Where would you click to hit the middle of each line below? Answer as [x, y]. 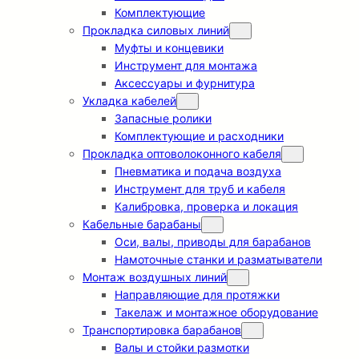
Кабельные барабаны [142, 224]
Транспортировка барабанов [162, 330]
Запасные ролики [163, 119]
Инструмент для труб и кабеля [200, 189]
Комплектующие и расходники [199, 136]
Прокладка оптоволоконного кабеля [182, 154]
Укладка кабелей [129, 101]
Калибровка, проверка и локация [206, 207]
